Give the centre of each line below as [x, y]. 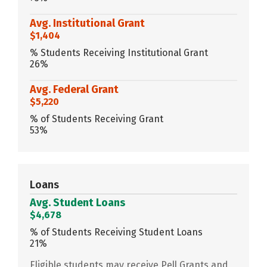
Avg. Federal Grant [74, 89]
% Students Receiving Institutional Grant [119, 52]
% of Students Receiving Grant [97, 119]
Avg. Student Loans [77, 202]
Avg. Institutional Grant [87, 23]
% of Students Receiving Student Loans [116, 232]
